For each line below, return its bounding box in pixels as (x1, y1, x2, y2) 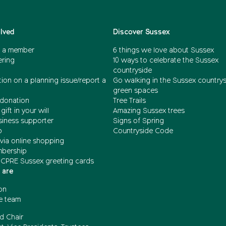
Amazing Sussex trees (113, 107, 185, 115)
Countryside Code (113, 128, 173, 135)
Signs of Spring (113, 118, 164, 125)
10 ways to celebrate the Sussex (113, 57, 218, 64)
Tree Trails (113, 97, 146, 104)
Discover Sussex (113, 29, 170, 36)
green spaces (113, 87, 158, 94)
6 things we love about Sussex (113, 47, 216, 54)
